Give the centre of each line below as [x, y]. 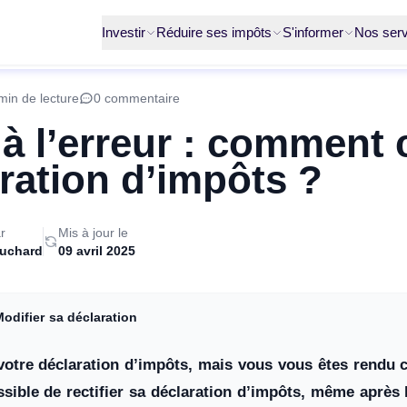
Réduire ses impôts [214, 32]
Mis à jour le [93, 233]
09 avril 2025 [97, 251]
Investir [124, 32]
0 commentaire [137, 98]
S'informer [313, 32]
